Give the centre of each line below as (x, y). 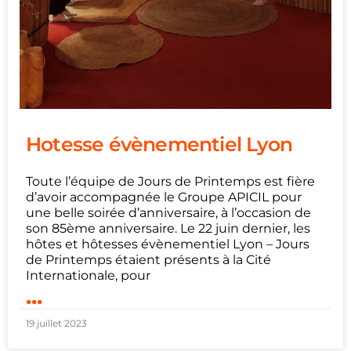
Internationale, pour (88, 275)
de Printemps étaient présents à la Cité (148, 259)
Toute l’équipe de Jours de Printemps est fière (170, 181)
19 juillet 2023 (56, 323)
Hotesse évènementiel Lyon (159, 144)
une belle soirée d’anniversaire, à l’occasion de (168, 212)
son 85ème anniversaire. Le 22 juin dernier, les (168, 228)
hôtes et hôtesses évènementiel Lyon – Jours (168, 244)
